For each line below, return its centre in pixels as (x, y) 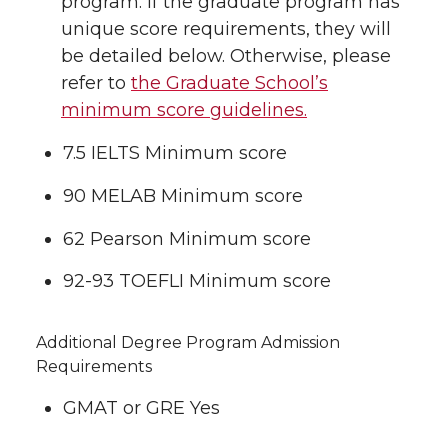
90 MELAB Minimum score (183, 195)
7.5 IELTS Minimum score (175, 153)
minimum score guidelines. (184, 110)
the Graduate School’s (229, 83)
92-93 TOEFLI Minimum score (197, 281)
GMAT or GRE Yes (141, 408)
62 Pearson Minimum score (187, 238)
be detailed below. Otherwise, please (226, 56)
